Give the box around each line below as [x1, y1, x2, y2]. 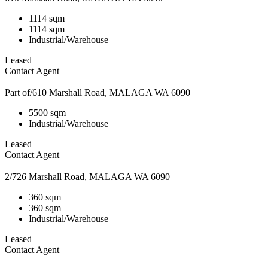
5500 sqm [29, 108, 66, 118]
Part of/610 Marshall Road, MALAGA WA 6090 [5, 87, 190, 98]
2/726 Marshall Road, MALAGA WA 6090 [5, 172, 170, 182]
